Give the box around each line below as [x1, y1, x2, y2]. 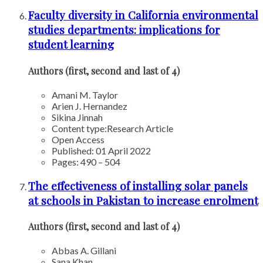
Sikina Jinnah [52, 111, 103, 123]
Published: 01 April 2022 [52, 144, 151, 156]
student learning [28, 37, 114, 52]
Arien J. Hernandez [52, 100, 127, 112]
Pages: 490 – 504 [52, 156, 120, 167]
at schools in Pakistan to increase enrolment [28, 193, 258, 208]
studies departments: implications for [28, 22, 220, 38]
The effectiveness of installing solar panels [28, 178, 248, 193]
